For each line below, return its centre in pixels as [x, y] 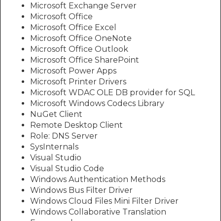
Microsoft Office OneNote [81, 38]
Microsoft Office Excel [73, 27]
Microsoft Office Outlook [79, 49]
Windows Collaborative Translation [98, 212]
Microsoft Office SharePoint [85, 60]
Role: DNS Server [64, 136]
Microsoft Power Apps [73, 71]
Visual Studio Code [67, 168]
